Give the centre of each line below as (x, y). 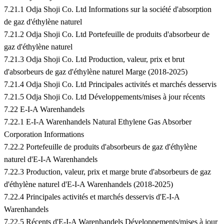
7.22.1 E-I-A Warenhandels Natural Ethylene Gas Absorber (98, 122)
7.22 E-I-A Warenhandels (44, 109)
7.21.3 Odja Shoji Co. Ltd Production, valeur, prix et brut (94, 59)
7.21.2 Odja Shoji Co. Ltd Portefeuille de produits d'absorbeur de (107, 34)
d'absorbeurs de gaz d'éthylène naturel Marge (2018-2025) (96, 72)
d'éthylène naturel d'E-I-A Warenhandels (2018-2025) (88, 184)
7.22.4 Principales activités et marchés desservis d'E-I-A (92, 197)
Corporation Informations (44, 134)
